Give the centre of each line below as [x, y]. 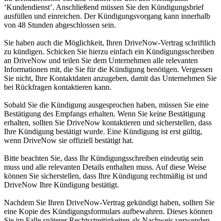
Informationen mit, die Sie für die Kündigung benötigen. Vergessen [108, 69]
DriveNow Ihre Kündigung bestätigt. [61, 185]
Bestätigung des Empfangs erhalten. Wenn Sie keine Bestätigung [105, 114]
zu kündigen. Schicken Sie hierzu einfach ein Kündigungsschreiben [109, 52]
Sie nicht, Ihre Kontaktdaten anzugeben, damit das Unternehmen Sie [110, 78]
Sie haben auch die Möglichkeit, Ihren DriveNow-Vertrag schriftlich [110, 43]
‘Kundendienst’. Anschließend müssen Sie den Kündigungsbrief [104, 7]
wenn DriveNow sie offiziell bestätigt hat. [69, 140]
